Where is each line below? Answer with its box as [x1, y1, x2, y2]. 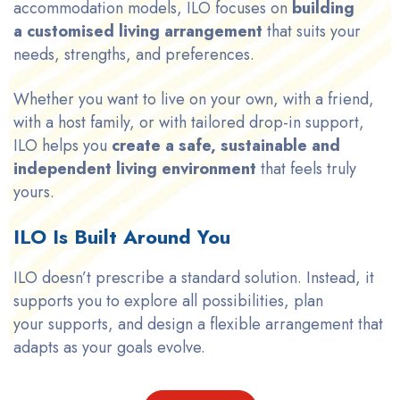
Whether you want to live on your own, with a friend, [13, 87, 374, 111]
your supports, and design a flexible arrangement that [13, 312, 383, 336]
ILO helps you [13, 133, 112, 157]
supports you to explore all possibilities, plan [13, 288, 323, 312]
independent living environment [13, 156, 256, 180]
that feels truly [256, 156, 356, 180]
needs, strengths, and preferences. [13, 42, 254, 66]
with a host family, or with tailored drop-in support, [13, 110, 364, 134]
